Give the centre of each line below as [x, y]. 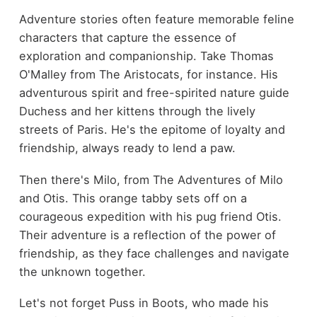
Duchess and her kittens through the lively [137, 111]
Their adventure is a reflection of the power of [147, 235]
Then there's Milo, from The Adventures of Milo [151, 179]
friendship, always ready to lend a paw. [127, 148]
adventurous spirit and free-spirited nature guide [154, 93]
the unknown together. [82, 271]
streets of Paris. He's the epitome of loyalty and [152, 130]
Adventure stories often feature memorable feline [156, 19]
